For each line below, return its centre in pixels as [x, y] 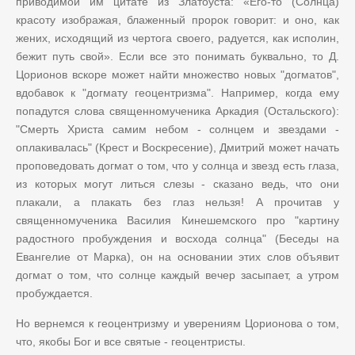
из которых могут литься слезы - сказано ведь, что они [177, 183]
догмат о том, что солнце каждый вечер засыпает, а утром [177, 275]
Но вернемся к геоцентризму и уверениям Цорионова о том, [177, 323]
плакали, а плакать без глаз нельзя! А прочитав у [177, 202]
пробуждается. [54, 293]
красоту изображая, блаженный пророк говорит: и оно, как [177, 19]
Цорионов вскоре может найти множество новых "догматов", [177, 74]
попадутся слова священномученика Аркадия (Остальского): [177, 111]
